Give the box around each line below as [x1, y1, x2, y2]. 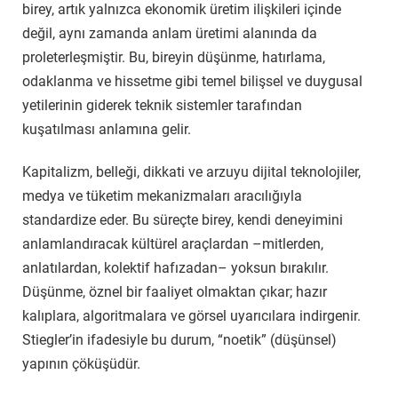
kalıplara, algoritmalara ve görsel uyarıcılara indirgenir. [22, 306, 361, 324]
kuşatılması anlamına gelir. [22, 120, 191, 138]
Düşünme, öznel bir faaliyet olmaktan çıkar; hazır [22, 283, 327, 300]
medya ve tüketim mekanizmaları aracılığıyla [22, 187, 302, 204]
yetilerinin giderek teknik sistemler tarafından [22, 96, 302, 114]
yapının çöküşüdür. [22, 354, 140, 372]
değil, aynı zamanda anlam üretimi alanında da [22, 24, 317, 42]
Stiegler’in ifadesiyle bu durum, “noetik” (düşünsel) [22, 330, 337, 348]
